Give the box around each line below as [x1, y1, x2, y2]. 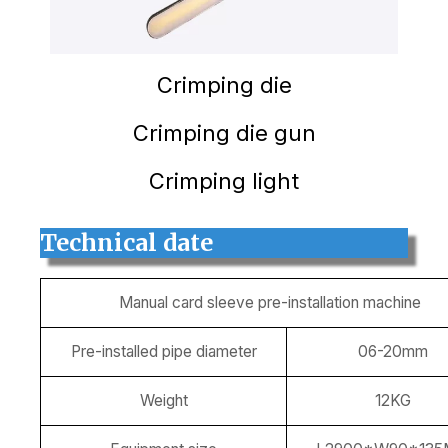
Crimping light [149, 168, 299, 195]
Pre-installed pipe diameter [70, 342, 257, 362]
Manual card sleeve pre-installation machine [119, 293, 421, 313]
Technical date [40, 228, 213, 258]
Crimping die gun [132, 120, 316, 147]
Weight [139, 391, 188, 411]
